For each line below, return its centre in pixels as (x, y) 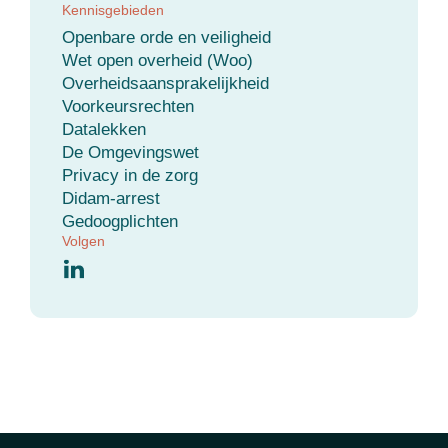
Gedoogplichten (120, 222)
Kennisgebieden (113, 10)
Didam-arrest (111, 199)
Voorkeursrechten (128, 107)
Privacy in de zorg (130, 176)
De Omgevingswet (130, 153)
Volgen (83, 241)
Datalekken (104, 130)
